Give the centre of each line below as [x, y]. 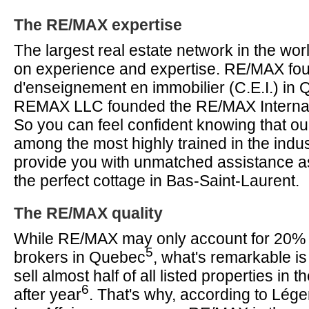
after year [48, 295]
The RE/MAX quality [88, 213]
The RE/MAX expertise [98, 25]
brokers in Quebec [80, 257]
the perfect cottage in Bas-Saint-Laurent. [157, 181]
